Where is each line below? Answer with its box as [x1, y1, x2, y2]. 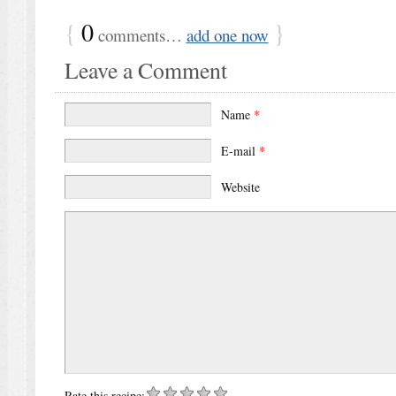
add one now [186, 24, 269, 47]
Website [221, 178, 261, 195]
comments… [93, 24, 187, 47]
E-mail [221, 142, 260, 160]
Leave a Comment [64, 55, 227, 86]
